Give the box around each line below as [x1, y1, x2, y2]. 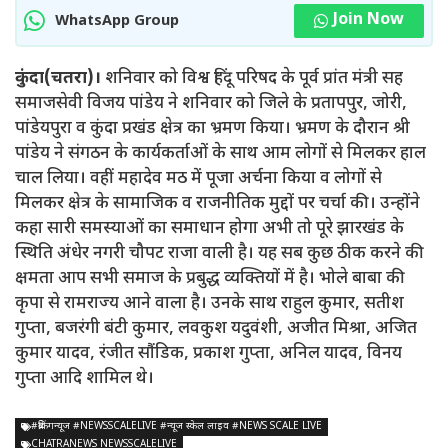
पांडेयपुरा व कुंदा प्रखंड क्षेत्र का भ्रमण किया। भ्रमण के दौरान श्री [15, 118, 410, 140]
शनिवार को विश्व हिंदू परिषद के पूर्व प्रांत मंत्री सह [101, 68, 403, 90]
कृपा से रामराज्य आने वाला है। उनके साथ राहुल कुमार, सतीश [15, 293, 404, 315]
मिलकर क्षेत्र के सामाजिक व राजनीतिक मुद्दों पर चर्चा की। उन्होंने [15, 193, 420, 215]
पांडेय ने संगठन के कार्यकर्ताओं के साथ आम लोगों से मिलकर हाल [15, 143, 426, 165]
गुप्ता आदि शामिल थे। [15, 368, 154, 390]
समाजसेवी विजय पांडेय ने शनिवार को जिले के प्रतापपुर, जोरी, [15, 93, 407, 115]
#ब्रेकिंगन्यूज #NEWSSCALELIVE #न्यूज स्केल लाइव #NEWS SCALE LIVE [31, 419, 322, 433]
